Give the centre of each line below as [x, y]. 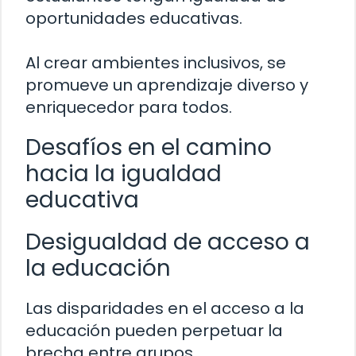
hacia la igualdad [124, 173]
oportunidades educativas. [134, 18]
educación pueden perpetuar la [154, 330]
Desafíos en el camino [149, 147]
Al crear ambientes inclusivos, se [156, 62]
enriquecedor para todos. [129, 107]
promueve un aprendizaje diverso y [167, 85]
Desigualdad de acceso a [168, 242]
